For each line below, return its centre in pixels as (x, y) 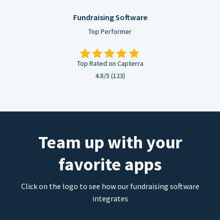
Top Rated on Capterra (110, 63)
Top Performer (110, 31)
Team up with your (110, 142)
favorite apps (110, 164)
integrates (110, 198)
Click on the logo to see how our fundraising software (110, 186)
